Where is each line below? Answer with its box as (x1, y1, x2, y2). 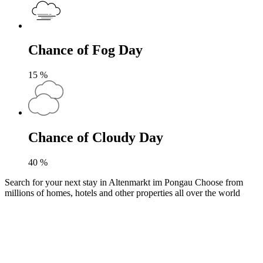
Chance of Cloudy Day (28, 130, 163, 146)
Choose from (195, 177, 243, 188)
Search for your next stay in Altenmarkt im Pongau (5, 177, 195, 188)
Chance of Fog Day (28, 42, 143, 58)
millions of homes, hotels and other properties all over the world (5, 188, 240, 198)
